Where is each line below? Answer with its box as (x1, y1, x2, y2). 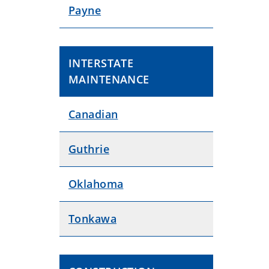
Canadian (68, 107, 118, 122)
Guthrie (68, 142, 110, 157)
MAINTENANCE (68, 72, 150, 87)
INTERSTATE (68, 56, 134, 71)
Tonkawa (68, 211, 117, 226)
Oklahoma (68, 177, 124, 192)
